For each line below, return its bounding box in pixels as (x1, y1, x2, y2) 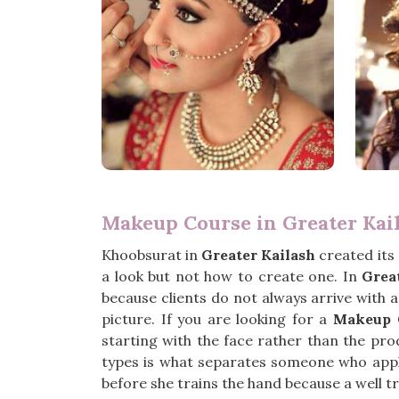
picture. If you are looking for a (102, 310, 333, 328)
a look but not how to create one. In (102, 267, 362, 285)
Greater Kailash (201, 246, 316, 264)
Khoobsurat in (102, 246, 202, 264)
